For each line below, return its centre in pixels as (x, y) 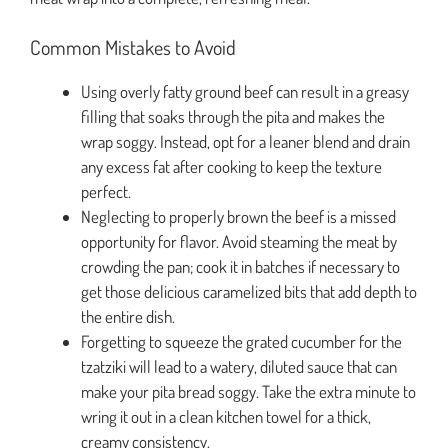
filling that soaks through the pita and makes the (233, 117)
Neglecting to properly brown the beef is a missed (238, 217)
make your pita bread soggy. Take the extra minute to (248, 392)
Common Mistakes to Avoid (133, 47)
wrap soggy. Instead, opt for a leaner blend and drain (245, 142)
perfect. (106, 192)
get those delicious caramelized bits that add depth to (249, 292)
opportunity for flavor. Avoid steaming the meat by (239, 242)
